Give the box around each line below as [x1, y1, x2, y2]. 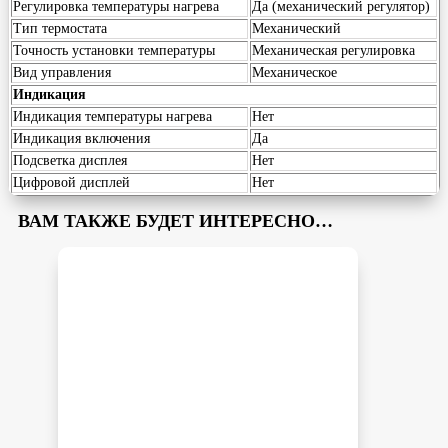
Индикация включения [13, 131, 150, 147]
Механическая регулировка [252, 43, 415, 59]
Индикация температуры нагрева [13, 109, 212, 125]
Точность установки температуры [13, 43, 215, 59]
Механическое [252, 65, 337, 81]
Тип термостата [13, 21, 107, 37]
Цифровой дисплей [13, 175, 130, 191]
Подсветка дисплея [13, 153, 127, 169]
